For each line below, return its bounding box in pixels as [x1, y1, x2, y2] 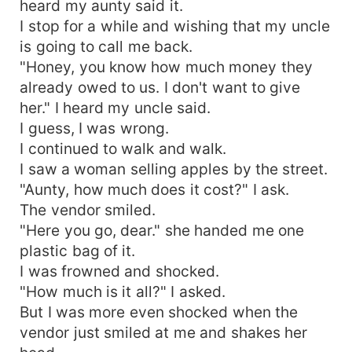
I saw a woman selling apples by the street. [20, 159, 328, 178]
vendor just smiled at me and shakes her [20, 322, 308, 342]
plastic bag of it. [20, 240, 136, 260]
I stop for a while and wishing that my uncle [20, 16, 330, 35]
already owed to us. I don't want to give [20, 77, 301, 97]
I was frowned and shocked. [20, 261, 219, 280]
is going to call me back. [20, 36, 193, 56]
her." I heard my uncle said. [20, 97, 211, 117]
